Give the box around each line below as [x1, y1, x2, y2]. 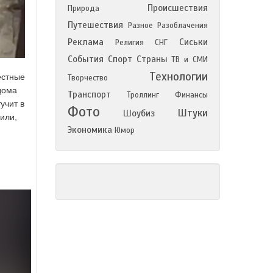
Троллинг [127, 90, 159, 100]
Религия [115, 38, 144, 48]
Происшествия [147, 2, 208, 13]
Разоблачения [157, 21, 208, 30]
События [68, 54, 104, 65]
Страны [136, 54, 168, 65]
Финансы [175, 90, 208, 100]
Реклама [68, 37, 104, 48]
